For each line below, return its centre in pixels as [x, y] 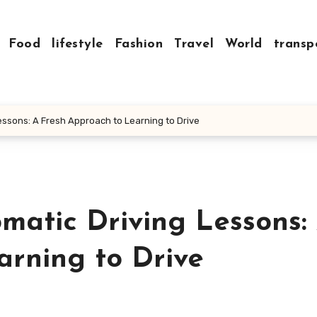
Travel [194, 44]
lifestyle [77, 44]
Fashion [139, 44]
